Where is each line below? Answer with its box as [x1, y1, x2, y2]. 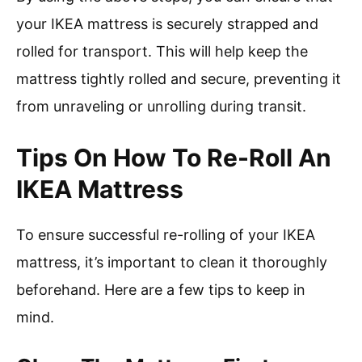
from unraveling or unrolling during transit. [16, 98, 306, 116]
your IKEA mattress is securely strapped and [16, 15, 318, 33]
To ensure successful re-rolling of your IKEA [16, 226, 315, 244]
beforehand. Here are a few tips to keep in [16, 281, 305, 299]
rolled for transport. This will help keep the [16, 43, 308, 61]
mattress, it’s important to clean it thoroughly [16, 254, 327, 271]
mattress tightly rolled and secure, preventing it [16, 70, 341, 88]
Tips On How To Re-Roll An [16, 143, 331, 173]
